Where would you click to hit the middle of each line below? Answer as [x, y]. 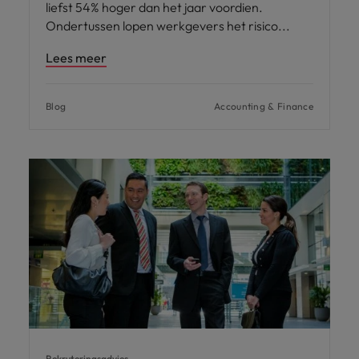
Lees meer [76, 57]
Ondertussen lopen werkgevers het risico [163, 25]
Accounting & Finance [264, 106]
